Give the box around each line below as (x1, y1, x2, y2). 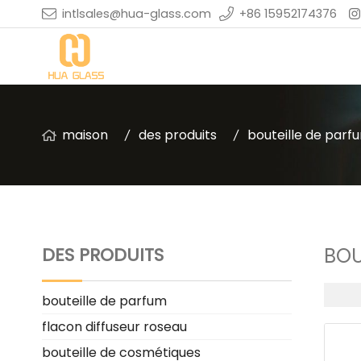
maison (62, 126, 108, 144)
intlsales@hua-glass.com (62, 5, 211, 22)
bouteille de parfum (42, 292, 167, 310)
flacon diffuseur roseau (42, 317, 187, 336)
